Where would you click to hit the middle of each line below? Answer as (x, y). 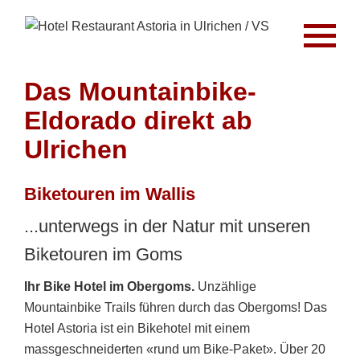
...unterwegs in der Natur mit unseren (167, 226)
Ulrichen (76, 149)
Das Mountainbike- (140, 92)
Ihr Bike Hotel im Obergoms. (111, 286)
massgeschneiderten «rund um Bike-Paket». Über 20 (175, 349)
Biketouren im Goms (103, 254)
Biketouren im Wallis (110, 194)
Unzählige (227, 286)
